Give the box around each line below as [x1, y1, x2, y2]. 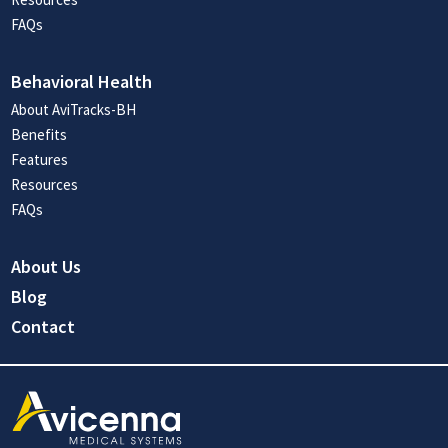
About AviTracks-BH [11, 100, 137, 120]
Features [11, 150, 69, 170]
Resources [11, 175, 79, 195]
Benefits [11, 125, 68, 145]
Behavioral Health [11, 70, 153, 94]
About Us [11, 255, 82, 279]
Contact [11, 315, 76, 339]
